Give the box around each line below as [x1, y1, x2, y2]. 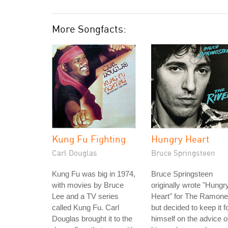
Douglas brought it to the [52, 214, 132, 223]
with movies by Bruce [52, 181, 124, 189]
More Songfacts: [52, 22, 126, 35]
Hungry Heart [151, 133, 209, 145]
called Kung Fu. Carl [52, 203, 119, 212]
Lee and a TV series [52, 192, 119, 201]
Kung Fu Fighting [52, 133, 126, 145]
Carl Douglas [52, 148, 97, 157]
